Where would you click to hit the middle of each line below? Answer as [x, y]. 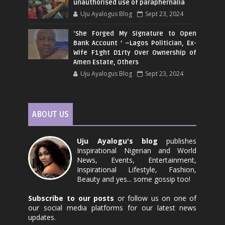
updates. [42, 217]
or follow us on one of [155, 198]
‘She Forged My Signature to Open [135, 34]
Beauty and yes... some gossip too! [134, 179]
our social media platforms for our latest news [113, 208]
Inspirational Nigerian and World [137, 150]
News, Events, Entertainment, [137, 160]
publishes [177, 141]
